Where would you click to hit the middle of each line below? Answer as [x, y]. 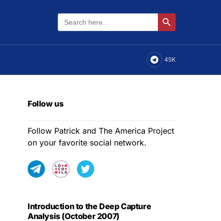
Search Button [177, 21]
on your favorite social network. [87, 143]
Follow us [46, 104]
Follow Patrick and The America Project [101, 131]
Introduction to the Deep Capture [90, 206]
